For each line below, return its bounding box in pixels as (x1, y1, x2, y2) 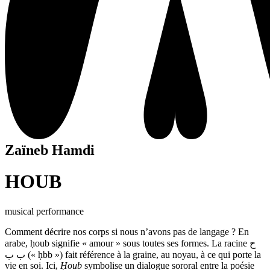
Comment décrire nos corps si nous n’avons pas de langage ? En (5, 226, 249, 237)
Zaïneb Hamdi (5, 142, 95, 158)
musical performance (5, 206, 84, 216)
